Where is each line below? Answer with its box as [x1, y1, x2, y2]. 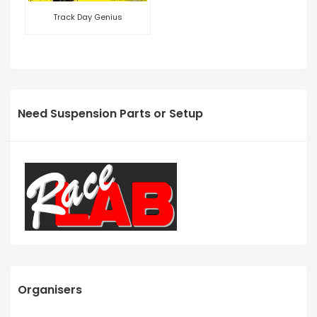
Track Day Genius [53, 11, 122, 23]
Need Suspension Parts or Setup [18, 105, 203, 122]
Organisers [18, 281, 82, 298]
